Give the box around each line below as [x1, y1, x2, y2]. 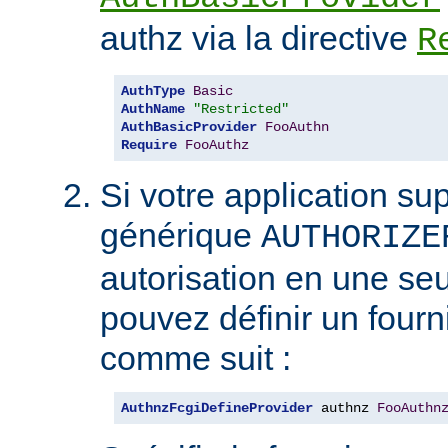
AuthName [121, 101, 185, 118]
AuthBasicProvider [121, 119, 257, 136]
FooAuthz [185, 137, 249, 154]
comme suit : [100, 339, 291, 378]
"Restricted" [193, 101, 289, 118]
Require [121, 137, 177, 154]
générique [100, 216, 261, 255]
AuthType [121, 83, 185, 100]
